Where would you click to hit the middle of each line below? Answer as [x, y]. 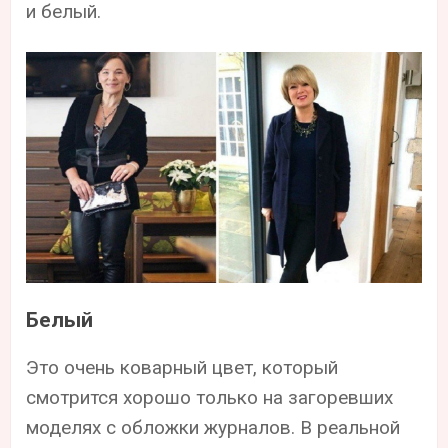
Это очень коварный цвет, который [182, 367]
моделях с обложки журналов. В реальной [213, 427]
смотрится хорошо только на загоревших [210, 397]
